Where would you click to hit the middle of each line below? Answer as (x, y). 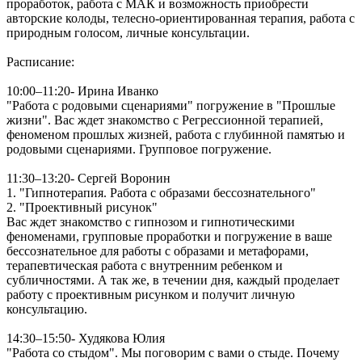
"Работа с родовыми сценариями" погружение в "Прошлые (171, 105)
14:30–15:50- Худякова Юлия (86, 338)
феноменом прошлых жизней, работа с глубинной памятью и (176, 134)
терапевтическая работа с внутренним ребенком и (145, 265)
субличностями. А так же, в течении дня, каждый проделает (173, 280)
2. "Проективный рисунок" (82, 207)
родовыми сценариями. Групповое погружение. (139, 149)
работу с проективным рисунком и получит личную (151, 294)
